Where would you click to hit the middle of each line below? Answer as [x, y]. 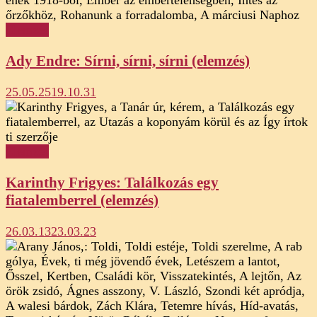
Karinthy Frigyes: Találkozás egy [112, 183]
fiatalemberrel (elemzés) [82, 200]
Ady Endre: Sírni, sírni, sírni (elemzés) [128, 60]
